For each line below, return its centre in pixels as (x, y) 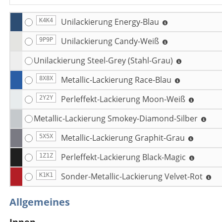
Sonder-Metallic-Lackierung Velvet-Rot (133, 176)
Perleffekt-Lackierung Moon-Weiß (124, 99)
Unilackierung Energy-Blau (111, 22)
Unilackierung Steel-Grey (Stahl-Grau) (104, 60)
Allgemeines (39, 202)
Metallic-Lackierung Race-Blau (117, 80)
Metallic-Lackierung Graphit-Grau (124, 138)
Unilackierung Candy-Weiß (111, 41)
